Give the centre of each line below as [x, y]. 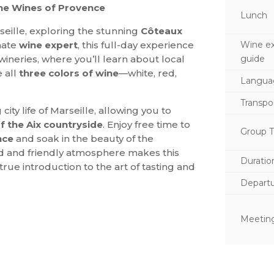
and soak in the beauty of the [83, 139]
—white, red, [148, 73]
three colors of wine [69, 73]
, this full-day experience [136, 45]
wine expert [47, 45]
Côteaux [161, 31]
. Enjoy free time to [146, 125]
